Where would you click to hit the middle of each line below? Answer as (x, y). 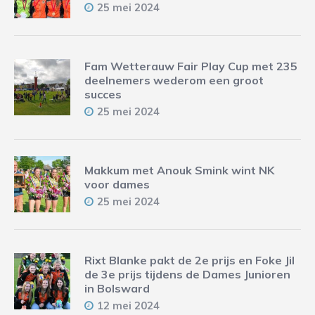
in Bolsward (117, 289)
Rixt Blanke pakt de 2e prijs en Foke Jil (189, 261)
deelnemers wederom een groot (174, 81)
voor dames (117, 185)
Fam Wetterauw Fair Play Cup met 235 (191, 66)
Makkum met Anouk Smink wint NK (179, 171)
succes (103, 95)
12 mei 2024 (128, 306)
